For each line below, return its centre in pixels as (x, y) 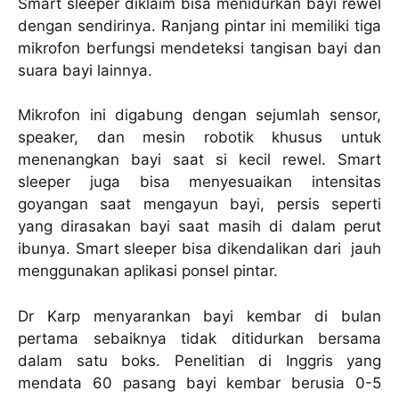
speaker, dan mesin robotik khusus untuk (199, 138)
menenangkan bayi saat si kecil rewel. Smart (199, 160)
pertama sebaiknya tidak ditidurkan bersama (199, 338)
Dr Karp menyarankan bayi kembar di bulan (199, 316)
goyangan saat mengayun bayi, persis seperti (199, 204)
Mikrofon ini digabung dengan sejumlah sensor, (199, 115)
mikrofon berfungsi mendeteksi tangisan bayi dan (199, 48)
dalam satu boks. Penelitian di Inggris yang (199, 360)
